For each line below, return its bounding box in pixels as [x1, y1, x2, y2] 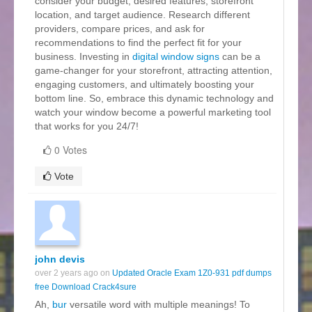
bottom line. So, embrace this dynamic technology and [35, 92, 274, 104]
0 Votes [54, 142, 87, 157]
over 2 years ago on [35, 267, 112, 278]
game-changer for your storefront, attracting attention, [35, 64, 272, 76]
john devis [35, 253, 85, 265]
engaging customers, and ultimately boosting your [35, 78, 254, 90]
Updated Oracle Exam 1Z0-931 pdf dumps [112, 267, 272, 278]
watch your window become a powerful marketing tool [35, 106, 271, 118]
